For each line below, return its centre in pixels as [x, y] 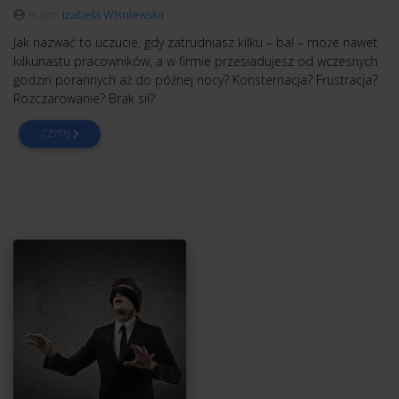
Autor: [44, 14]
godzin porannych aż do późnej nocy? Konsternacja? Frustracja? [195, 80]
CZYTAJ [57, 134]
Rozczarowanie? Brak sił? [84, 98]
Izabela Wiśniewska [113, 14]
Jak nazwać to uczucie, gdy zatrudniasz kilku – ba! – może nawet [195, 42]
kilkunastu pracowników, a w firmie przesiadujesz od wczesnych [195, 61]
